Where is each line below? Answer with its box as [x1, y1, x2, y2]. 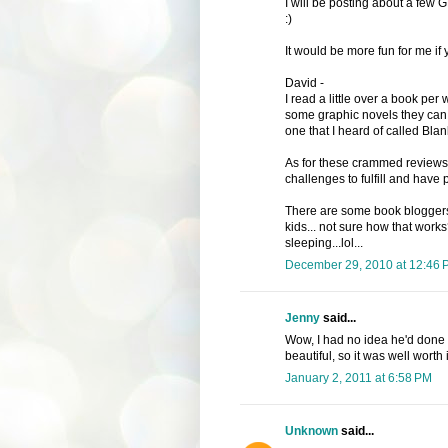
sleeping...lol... [284, 235, 363, 250]
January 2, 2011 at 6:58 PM [284, 370, 432, 385]
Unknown [284, 423, 338, 438]
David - [284, 75, 324, 90]
